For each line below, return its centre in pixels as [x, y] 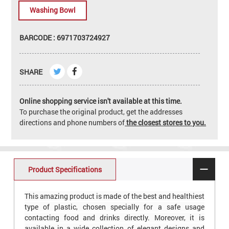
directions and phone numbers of [72, 122]
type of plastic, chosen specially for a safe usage [114, 207]
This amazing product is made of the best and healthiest [114, 196]
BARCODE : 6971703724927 [65, 37]
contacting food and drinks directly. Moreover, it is [114, 218]
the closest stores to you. [166, 122]
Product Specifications [65, 169]
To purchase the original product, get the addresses [101, 111]
